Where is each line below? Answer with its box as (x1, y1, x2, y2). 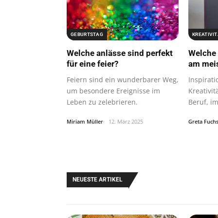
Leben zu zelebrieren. (67, 97, 138, 107)
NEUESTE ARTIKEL (73, 176, 123, 183)
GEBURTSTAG (71, 32, 103, 37)
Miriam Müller (67, 118, 103, 126)
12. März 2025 (109, 118, 143, 126)
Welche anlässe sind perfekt (67, 48, 173, 58)
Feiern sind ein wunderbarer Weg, (67, 75, 179, 85)
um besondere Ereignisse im (67, 86, 160, 96)
